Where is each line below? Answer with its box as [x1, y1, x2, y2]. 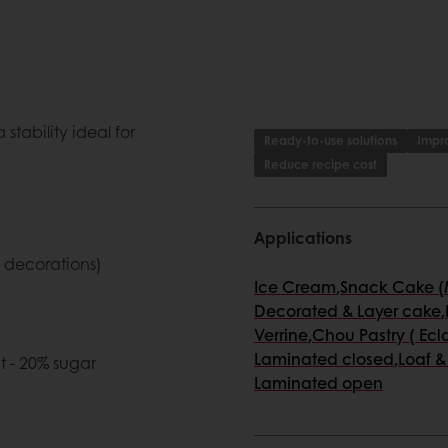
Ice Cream [254, 275, 336, 298]
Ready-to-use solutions [264, 132, 397, 149]
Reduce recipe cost [264, 156, 377, 173]
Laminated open [254, 371, 383, 394]
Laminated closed [254, 347, 394, 370]
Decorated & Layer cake [254, 299, 441, 322]
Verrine [254, 323, 308, 346]
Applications [254, 226, 352, 249]
